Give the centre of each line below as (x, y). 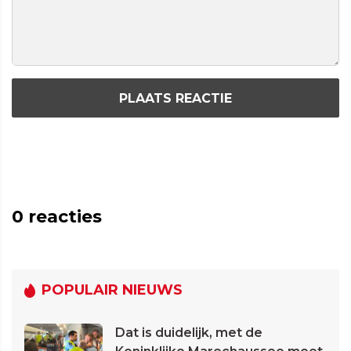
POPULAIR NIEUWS (112, 290)
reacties (63, 217)
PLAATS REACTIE (175, 98)
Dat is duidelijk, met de (189, 333)
